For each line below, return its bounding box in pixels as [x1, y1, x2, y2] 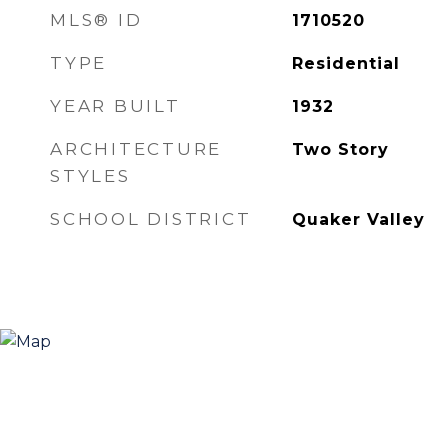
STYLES [50, 166, 131, 186]
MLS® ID [50, 10, 143, 30]
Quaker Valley [291, 210, 425, 229]
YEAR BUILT [50, 96, 181, 116]
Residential [291, 54, 400, 73]
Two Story [291, 140, 389, 159]
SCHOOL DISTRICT [50, 209, 252, 229]
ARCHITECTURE [50, 139, 222, 159]
